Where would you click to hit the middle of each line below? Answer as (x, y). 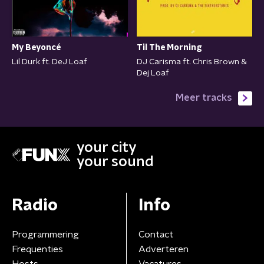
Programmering (45, 235)
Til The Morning (169, 48)
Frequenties (37, 250)
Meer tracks (204, 98)
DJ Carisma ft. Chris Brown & (192, 62)
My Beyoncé (37, 48)
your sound (115, 162)
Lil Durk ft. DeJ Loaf (49, 62)
